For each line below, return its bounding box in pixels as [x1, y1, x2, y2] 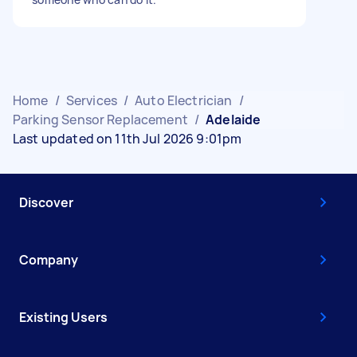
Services [65, 91, 117, 109]
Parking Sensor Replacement [13, 110, 188, 128]
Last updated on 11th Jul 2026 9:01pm [13, 129, 242, 147]
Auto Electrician [135, 91, 233, 109]
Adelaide [206, 110, 261, 128]
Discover [19, 193, 73, 211]
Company [19, 250, 78, 269]
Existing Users [19, 308, 108, 326]
